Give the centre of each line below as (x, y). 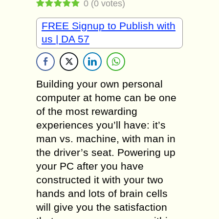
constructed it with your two (100, 180)
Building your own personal (99, 84)
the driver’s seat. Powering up (106, 152)
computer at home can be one (106, 98)
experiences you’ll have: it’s (101, 125)
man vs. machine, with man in (106, 139)
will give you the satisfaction (102, 207)
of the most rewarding (87, 111)
